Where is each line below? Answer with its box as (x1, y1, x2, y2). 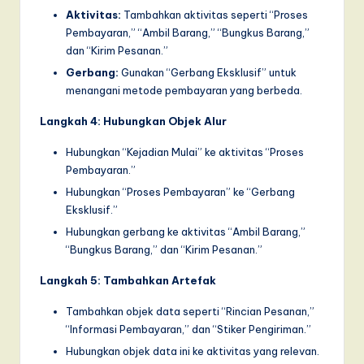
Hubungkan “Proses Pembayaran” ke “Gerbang (66, 184, 295, 198)
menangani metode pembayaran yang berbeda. (66, 83, 302, 97)
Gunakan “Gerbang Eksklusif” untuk (119, 65, 297, 79)
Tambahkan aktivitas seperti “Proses (121, 7, 308, 21)
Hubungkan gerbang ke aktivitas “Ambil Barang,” (66, 224, 305, 238)
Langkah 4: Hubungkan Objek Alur (40, 114, 227, 128)
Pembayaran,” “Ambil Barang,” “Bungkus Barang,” (66, 25, 310, 39)
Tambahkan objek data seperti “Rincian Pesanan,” (66, 304, 314, 318)
